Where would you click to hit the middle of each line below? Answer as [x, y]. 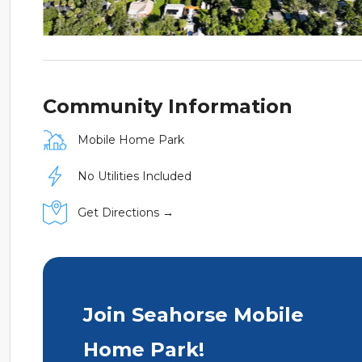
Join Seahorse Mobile [194, 315]
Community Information [168, 107]
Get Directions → [125, 213]
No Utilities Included [134, 177]
